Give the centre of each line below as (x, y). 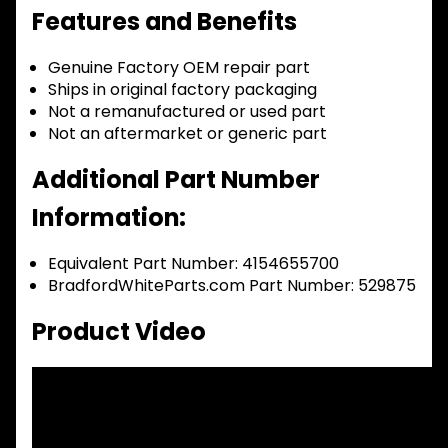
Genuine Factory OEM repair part (179, 67)
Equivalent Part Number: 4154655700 (193, 263)
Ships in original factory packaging (182, 89)
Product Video (119, 331)
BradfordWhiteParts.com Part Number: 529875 (232, 285)
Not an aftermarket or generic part (187, 133)
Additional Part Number (176, 179)
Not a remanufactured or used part (187, 111)
